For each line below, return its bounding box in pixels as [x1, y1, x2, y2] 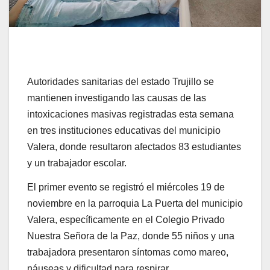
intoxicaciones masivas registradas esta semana [27, 108, 234, 119]
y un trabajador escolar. [27, 157, 127, 168]
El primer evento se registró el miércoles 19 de [27, 181, 225, 192]
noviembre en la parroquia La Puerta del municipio [27, 198, 243, 209]
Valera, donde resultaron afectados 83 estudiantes [27, 141, 241, 152]
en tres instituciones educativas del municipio [27, 125, 221, 136]
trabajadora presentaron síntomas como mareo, [27, 246, 228, 257]
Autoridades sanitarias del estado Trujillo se [27, 76, 214, 87]
